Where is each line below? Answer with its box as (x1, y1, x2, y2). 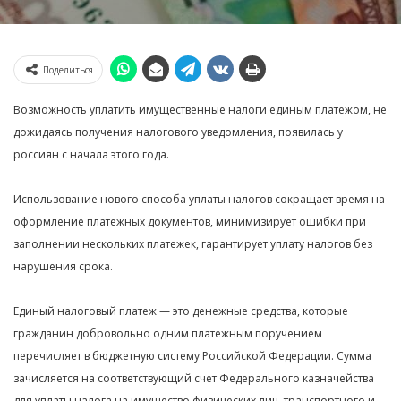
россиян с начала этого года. (13, 147, 169, 162)
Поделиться (43, 64, 93, 76)
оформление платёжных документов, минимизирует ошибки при (13, 214, 366, 229)
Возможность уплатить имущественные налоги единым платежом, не (13, 102, 387, 117)
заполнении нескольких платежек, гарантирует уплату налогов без (13, 236, 372, 252)
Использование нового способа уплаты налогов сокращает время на (13, 192, 385, 207)
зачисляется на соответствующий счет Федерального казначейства (13, 371, 374, 386)
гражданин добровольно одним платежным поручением (13, 326, 322, 341)
